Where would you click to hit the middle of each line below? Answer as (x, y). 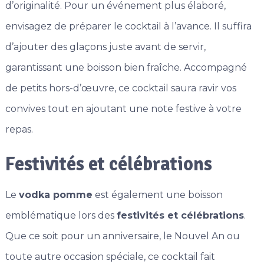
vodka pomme (55, 195)
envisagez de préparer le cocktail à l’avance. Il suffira (128, 27)
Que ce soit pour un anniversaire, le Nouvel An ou (122, 236)
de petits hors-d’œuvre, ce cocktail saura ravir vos (121, 88)
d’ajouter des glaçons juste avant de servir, (105, 47)
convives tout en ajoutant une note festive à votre (123, 109)
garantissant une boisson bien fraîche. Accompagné (126, 68)
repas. (19, 130)
